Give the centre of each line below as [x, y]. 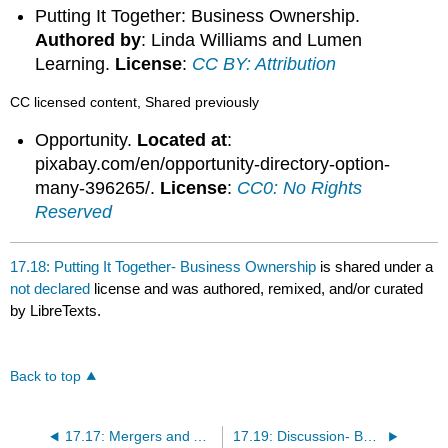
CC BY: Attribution [264, 63]
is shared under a [375, 266]
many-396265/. [98, 188]
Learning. [75, 63]
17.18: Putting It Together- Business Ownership [163, 266]
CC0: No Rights [300, 188]
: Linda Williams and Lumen [252, 39]
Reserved [74, 212]
